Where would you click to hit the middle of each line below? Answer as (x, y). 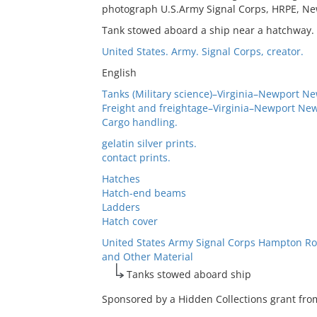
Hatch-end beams (144, 193)
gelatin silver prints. (149, 143)
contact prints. (136, 157)
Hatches (121, 179)
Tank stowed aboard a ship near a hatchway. (208, 30)
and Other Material (147, 257)
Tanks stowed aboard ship (189, 274)
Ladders (121, 207)
